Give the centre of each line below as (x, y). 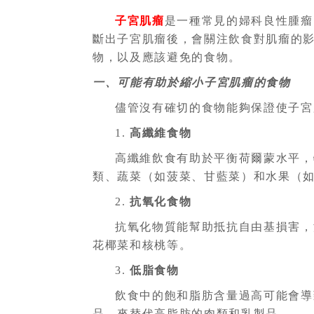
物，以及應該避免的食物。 (167, 57)
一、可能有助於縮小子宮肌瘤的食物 (192, 83)
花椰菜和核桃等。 (142, 245)
